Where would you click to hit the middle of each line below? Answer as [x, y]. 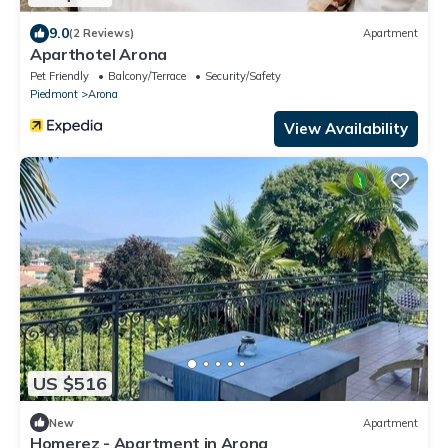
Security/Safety [243, 75]
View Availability [346, 128]
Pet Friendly [59, 75]
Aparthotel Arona [98, 53]
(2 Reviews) [101, 33]
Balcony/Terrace [147, 75]
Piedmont [54, 93]
